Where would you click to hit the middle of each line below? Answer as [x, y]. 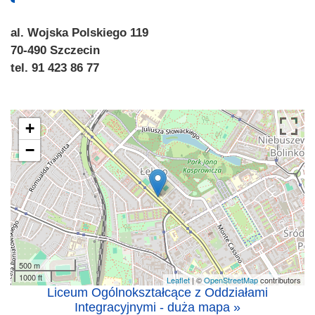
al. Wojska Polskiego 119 [79, 32]
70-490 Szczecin [55, 50]
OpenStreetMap [231, 279]
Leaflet [178, 279]
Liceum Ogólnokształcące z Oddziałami [157, 292]
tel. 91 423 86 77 [55, 67]
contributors [279, 279]
